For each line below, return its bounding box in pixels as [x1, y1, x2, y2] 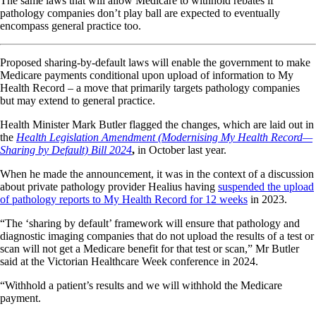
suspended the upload [218, 180, 314, 193]
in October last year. [135, 143, 226, 156]
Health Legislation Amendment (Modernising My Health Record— [16, 130, 312, 143]
